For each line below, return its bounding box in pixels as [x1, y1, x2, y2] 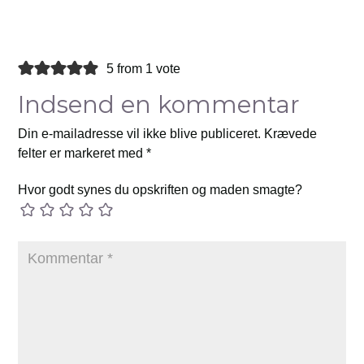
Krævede [264, 127, 318, 141]
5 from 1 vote [106, 62, 181, 76]
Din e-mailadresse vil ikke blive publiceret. [18, 127, 262, 141]
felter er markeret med [18, 146, 147, 161]
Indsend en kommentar [18, 90, 301, 119]
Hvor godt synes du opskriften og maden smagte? [18, 183, 303, 197]
